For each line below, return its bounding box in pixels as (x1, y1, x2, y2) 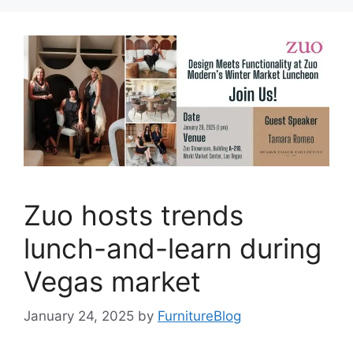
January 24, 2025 (24, 308, 134, 325)
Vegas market (24, 264, 201, 298)
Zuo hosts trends (24, 198, 243, 232)
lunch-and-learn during (24, 231, 321, 265)
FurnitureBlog (158, 308, 241, 325)
